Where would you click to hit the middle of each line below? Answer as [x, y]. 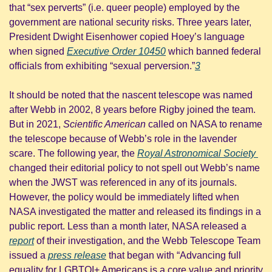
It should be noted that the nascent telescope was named [131, 95]
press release [77, 255]
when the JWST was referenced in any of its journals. [123, 182]
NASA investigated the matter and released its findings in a [135, 211]
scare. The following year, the [73, 153]
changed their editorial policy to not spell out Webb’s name [134, 168]
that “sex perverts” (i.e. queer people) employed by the [124, 7]
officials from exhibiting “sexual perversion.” [102, 66]
